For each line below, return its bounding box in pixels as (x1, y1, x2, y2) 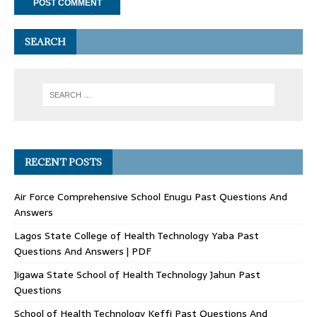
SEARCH (25, 35, 66, 48)
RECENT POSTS (25, 156, 102, 169)
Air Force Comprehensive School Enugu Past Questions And (14, 189, 287, 205)
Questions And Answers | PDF (14, 243, 151, 260)
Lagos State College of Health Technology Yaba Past (14, 228, 259, 244)
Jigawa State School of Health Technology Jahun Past (14, 267, 260, 283)
